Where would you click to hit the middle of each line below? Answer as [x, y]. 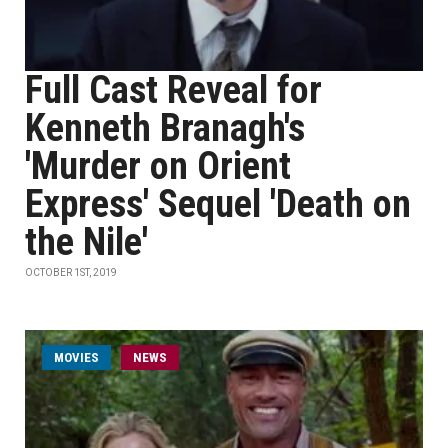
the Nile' [86, 242]
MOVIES [76, 357]
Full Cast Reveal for [173, 90]
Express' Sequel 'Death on [218, 204]
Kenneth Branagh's [165, 128]
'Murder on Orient [158, 166]
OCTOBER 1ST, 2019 [71, 272]
